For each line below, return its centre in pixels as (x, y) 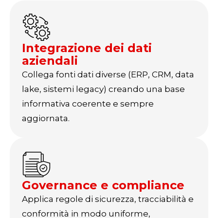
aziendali (50, 61)
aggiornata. (46, 118)
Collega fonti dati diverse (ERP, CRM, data (108, 74)
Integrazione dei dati (87, 48)
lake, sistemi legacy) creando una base (103, 89)
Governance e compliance (103, 185)
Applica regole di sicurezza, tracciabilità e (108, 199)
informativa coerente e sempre (88, 104)
